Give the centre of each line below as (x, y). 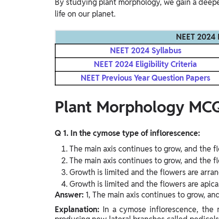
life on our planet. (85, 14)
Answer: (70, 195)
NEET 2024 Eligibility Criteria (145, 65)
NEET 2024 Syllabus (145, 51)
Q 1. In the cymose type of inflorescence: (127, 133)
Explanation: (79, 210)
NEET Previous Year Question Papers (145, 78)
